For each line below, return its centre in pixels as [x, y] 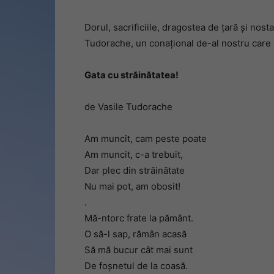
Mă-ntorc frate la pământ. [139, 218]
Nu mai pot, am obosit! [132, 186]
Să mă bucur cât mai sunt [139, 250]
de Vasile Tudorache [128, 107]
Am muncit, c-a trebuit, [134, 154]
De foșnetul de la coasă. [136, 266]
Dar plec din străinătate [135, 170]
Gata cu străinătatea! [131, 75]
